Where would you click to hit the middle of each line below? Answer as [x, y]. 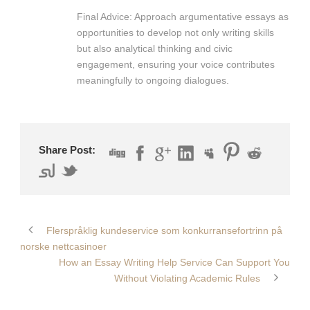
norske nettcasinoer [63, 247]
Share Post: [67, 149]
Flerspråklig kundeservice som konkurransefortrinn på [164, 231]
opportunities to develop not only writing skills [175, 32]
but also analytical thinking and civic [155, 48]
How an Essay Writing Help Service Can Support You [174, 263]
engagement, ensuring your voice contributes [176, 64]
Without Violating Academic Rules [187, 279]
